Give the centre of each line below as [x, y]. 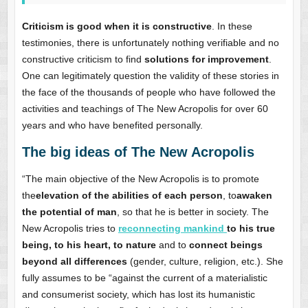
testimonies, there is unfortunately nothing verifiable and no [150, 43]
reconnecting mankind [171, 229]
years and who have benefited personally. [112, 125]
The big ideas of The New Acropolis [138, 152]
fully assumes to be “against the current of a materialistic [144, 278]
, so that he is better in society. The [192, 212]
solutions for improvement [206, 59]
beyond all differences [74, 262]
